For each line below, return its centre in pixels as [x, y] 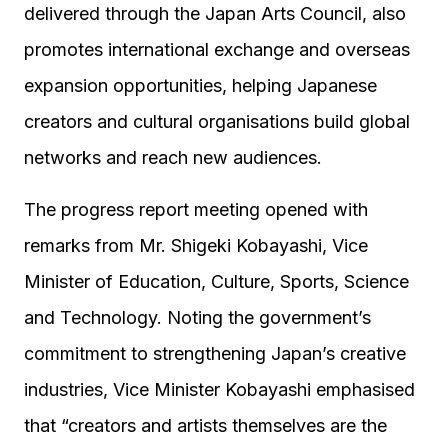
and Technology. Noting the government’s [197, 317]
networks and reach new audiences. [173, 157]
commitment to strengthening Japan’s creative [215, 353]
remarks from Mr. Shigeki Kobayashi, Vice [196, 245]
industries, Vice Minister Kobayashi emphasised [219, 389]
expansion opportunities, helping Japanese [200, 85]
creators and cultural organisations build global [217, 121]
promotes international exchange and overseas [217, 49]
